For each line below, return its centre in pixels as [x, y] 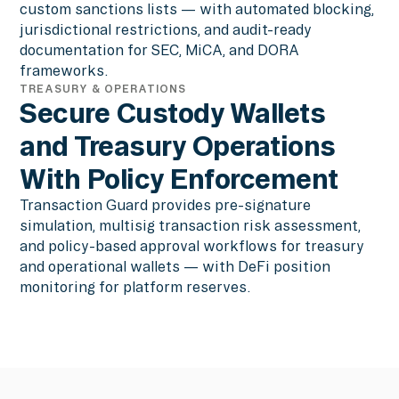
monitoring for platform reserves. [135, 287]
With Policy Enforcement [179, 179]
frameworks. [64, 71]
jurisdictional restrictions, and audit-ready [166, 30]
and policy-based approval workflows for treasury [192, 246]
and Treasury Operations [178, 146]
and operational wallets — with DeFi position [175, 267]
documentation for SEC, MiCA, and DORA [160, 50]
